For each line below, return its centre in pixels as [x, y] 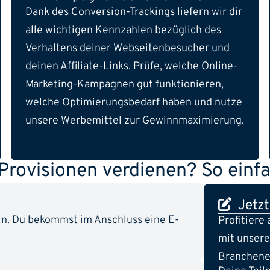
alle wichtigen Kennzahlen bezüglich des [123, 30]
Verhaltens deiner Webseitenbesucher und [127, 48]
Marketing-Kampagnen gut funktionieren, [124, 84]
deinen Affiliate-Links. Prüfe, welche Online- [131, 66]
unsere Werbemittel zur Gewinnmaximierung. [135, 121]
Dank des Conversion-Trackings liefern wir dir [134, 12]
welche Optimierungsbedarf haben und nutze [134, 102]
